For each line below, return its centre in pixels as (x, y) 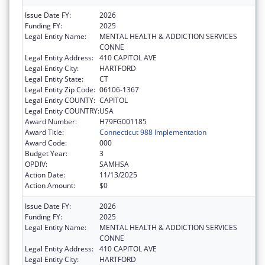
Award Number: (51, 122)
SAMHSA (114, 164)
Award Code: (46, 143)
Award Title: (44, 132)
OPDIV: (36, 164)
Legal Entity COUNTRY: (62, 111)
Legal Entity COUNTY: (60, 101)
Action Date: (45, 175)
